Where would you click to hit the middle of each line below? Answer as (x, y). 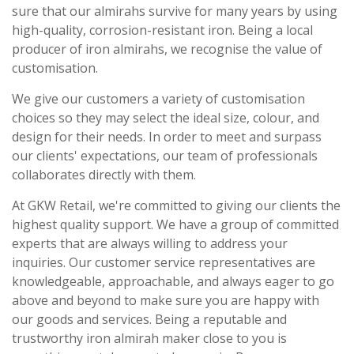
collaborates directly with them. (104, 174)
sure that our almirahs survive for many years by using (175, 11)
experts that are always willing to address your (150, 243)
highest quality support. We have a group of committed (175, 224)
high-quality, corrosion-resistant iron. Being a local (162, 30)
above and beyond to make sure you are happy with (166, 300)
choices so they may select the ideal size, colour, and (166, 117)
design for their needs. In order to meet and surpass (167, 136)
